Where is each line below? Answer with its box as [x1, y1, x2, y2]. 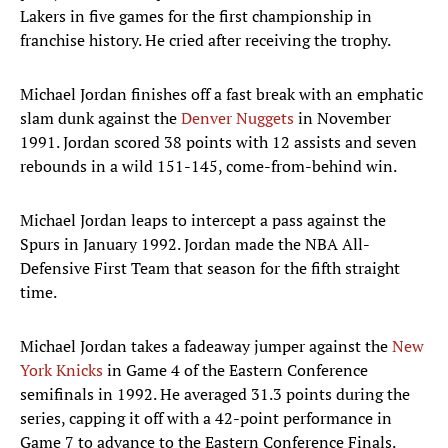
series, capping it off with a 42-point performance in [20, 407, 392, 430]
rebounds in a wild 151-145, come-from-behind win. [20, 155, 397, 178]
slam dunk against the [20, 107, 181, 130]
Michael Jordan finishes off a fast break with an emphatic [20, 83, 423, 106]
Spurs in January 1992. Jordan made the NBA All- [20, 233, 370, 256]
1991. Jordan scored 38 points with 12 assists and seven [20, 131, 417, 154]
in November [294, 107, 391, 130]
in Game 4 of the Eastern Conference [103, 359, 368, 382]
